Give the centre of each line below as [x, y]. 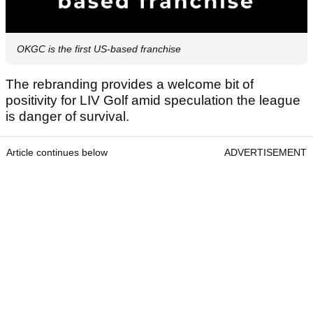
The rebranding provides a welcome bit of [130, 84]
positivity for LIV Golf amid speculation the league [153, 100]
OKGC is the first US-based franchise [99, 49]
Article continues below [57, 152]
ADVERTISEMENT [265, 152]
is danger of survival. [69, 116]
